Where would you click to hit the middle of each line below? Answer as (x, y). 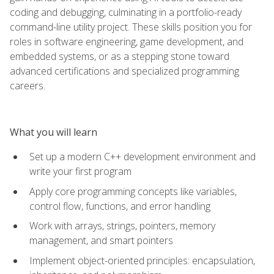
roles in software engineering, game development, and (127, 41)
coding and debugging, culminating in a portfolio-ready (126, 12)
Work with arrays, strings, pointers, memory (122, 226)
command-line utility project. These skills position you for (131, 27)
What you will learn (54, 132)
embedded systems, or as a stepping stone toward (120, 56)
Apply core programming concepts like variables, (133, 191)
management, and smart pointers (101, 241)
